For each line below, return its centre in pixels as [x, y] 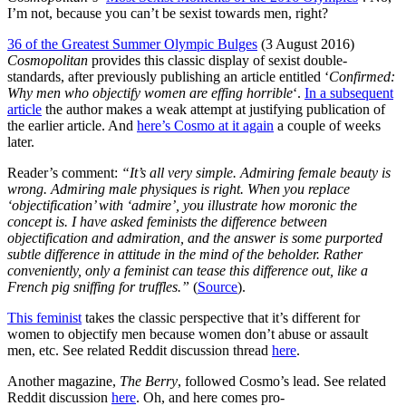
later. [21, 141]
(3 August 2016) [306, 43]
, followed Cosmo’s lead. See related [282, 381]
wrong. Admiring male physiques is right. [127, 188]
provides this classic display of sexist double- [217, 60]
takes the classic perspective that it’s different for [221, 317]
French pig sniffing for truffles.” [98, 286]
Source [217, 286]
